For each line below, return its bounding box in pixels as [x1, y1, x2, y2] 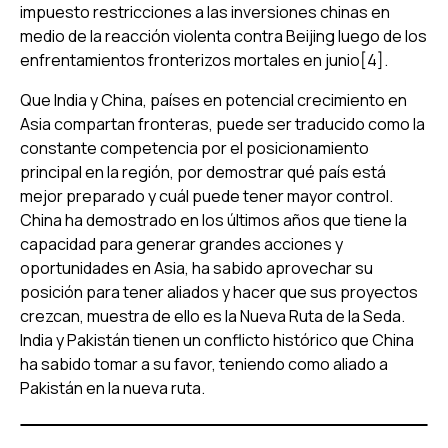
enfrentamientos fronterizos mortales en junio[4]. [20, 48, 388, 71]
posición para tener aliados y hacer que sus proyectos [20, 280, 418, 303]
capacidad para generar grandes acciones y [20, 232, 343, 255]
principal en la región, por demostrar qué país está [20, 160, 386, 183]
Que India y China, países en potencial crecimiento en [20, 88, 407, 111]
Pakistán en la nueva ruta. [20, 376, 205, 399]
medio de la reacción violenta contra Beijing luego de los [20, 24, 427, 47]
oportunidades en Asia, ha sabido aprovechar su [20, 256, 373, 279]
